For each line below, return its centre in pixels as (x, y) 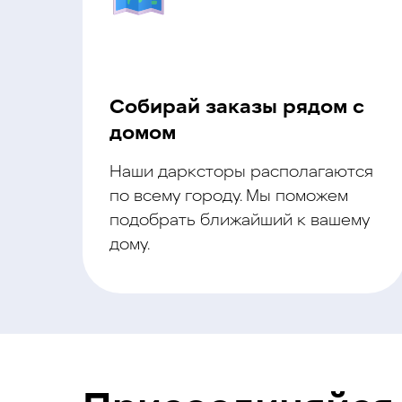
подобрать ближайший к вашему (240, 221)
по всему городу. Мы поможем (229, 197)
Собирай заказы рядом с (237, 108)
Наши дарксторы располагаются (241, 173)
